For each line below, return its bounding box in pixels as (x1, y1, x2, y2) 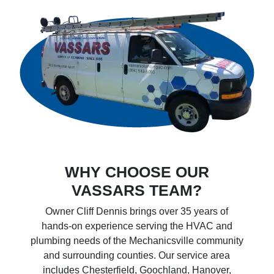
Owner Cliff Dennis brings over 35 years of (45, 206, 229, 217)
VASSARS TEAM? (72, 182, 202, 199)
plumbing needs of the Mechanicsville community (30, 235, 243, 246)
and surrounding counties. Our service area (43, 250, 231, 261)
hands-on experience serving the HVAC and (41, 221, 232, 231)
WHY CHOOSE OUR (64, 163, 209, 180)
